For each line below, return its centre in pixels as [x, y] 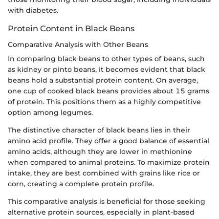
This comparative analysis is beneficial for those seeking [107, 201]
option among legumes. [50, 112]
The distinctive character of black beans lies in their [99, 130]
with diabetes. [33, 11]
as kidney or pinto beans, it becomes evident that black [107, 69]
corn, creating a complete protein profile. [81, 184]
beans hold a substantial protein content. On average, [103, 80]
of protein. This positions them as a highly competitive [104, 101]
